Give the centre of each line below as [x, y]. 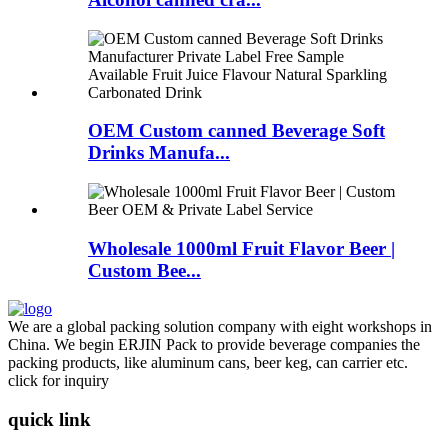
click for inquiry [58, 381]
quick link [49, 420]
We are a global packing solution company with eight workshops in [220, 327]
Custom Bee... [144, 270]
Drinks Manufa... [159, 153]
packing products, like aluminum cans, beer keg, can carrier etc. [208, 363]
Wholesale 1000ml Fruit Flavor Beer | [241, 248]
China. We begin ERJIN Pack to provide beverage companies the [214, 345]
